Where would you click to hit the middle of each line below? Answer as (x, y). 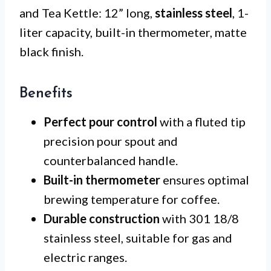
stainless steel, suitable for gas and (138, 237)
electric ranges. (85, 257)
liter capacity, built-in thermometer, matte (133, 32)
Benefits (46, 93)
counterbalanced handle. (111, 160)
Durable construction (102, 218)
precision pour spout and (111, 141)
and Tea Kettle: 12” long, (87, 12)
